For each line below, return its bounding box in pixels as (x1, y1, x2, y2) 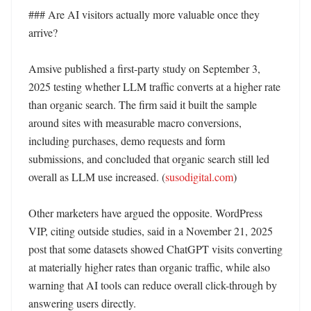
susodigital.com (165, 169, 233, 184)
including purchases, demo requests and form (28, 133, 225, 148)
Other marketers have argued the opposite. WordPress (28, 205, 262, 220)
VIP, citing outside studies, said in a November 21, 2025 (28, 224, 273, 238)
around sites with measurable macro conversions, (28, 115, 242, 130)
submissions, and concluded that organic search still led (28, 151, 269, 166)
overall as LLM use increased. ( (28, 169, 165, 184)
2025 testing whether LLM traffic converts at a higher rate (28, 79, 280, 94)
